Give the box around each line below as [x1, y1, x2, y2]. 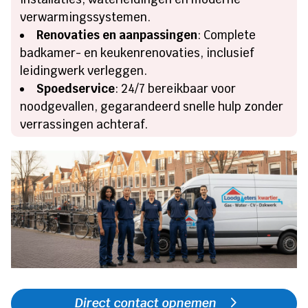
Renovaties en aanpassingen [36, 27, 198, 43]
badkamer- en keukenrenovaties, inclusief [20, 45, 255, 61]
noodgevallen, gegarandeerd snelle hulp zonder [20, 99, 284, 115]
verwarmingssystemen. [20, 10, 151, 25]
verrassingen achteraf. [20, 117, 148, 133]
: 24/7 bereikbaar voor [115, 81, 236, 97]
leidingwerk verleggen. [20, 63, 148, 79]
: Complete [197, 27, 256, 43]
